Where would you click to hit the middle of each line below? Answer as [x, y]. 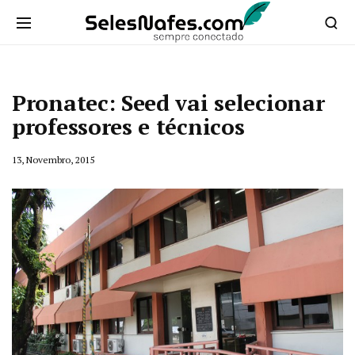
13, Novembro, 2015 [53, 160]
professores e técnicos [128, 126]
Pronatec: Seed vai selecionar [168, 103]
